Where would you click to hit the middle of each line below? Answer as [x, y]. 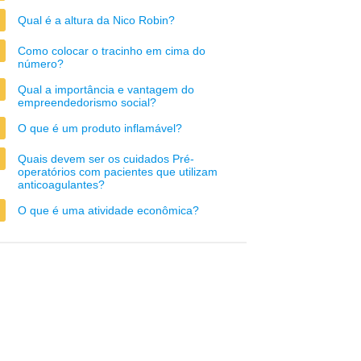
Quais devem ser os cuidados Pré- [106, 159]
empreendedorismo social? [87, 102]
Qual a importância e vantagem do [106, 89]
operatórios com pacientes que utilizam [118, 172]
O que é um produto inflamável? [100, 128]
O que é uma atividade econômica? [108, 210]
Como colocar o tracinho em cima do [112, 51]
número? [41, 64]
